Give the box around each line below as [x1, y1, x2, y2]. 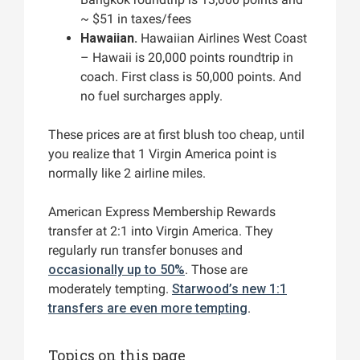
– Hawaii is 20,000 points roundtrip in [80, 50, 293, 66]
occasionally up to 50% [48, 262, 185, 278]
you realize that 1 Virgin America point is [48, 146, 276, 162]
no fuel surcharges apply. [80, 88, 223, 104]
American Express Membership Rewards [48, 204, 276, 220]
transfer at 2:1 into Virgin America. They [48, 223, 273, 239]
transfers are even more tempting [48, 301, 247, 317]
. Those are [185, 262, 247, 278]
